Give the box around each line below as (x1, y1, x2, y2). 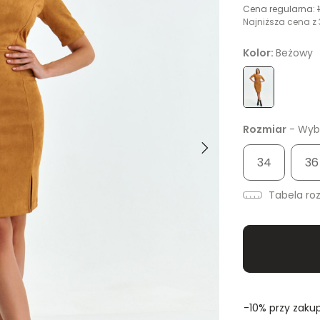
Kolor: (243, 46, 276, 61)
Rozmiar (243, 122, 286, 137)
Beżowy (276, 46, 313, 61)
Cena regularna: (243, 3, 317, 16)
